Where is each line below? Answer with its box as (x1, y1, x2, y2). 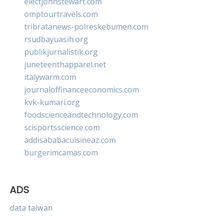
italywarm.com (24, 71, 76, 82)
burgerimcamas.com (24, 147, 98, 158)
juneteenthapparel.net (24, 59, 106, 70)
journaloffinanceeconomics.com (24, 84, 139, 95)
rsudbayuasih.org (24, 33, 88, 45)
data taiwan (10, 202, 53, 213)
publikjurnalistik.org (24, 46, 98, 57)
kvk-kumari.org (24, 96, 80, 108)
